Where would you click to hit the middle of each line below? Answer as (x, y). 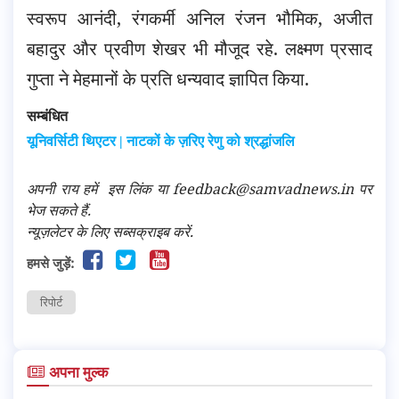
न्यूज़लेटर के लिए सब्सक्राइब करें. (110, 231)
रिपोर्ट (51, 301)
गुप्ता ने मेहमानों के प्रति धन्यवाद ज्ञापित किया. (168, 78)
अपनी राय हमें (65, 188)
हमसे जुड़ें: (50, 262)
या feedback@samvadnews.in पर (264, 188)
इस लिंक (129, 188)
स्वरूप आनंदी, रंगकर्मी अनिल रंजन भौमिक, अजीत (199, 18)
